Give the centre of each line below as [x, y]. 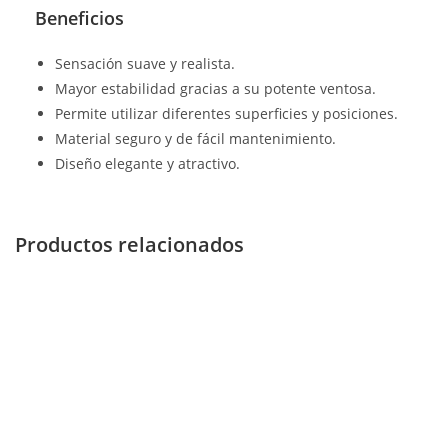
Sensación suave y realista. [145, 63]
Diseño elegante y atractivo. [147, 163]
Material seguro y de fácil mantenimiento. [195, 138]
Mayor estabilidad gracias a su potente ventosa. [215, 88]
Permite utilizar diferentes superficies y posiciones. [226, 113]
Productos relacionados [129, 244]
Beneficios [79, 18]
